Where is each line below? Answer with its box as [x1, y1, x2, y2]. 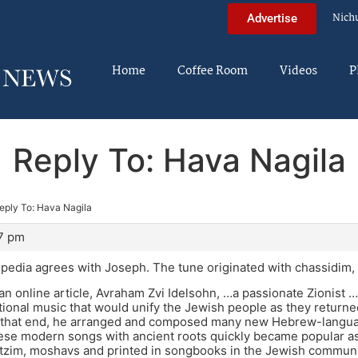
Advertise [247, 10, 297, 26]
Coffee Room [177, 62, 248, 81]
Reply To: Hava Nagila [12, 140, 346, 180]
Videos [280, 62, 317, 81]
